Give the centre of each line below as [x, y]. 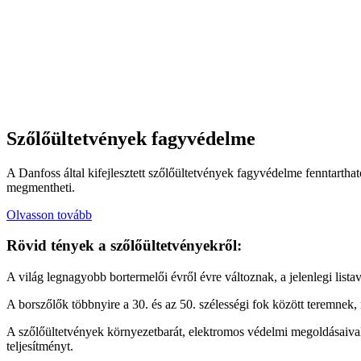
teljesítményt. [40, 346]
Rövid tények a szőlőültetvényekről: [124, 246]
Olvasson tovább [49, 214]
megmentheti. [41, 187]
